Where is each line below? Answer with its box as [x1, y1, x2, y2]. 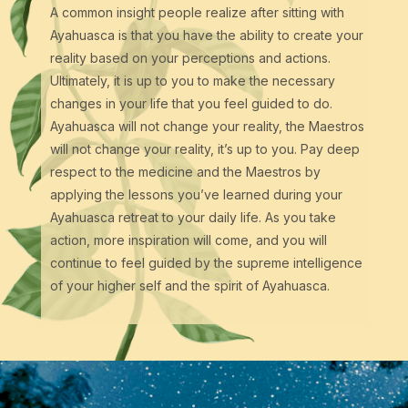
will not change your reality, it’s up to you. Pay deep [49, 141, 360, 158]
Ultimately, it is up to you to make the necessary [49, 73, 335, 89]
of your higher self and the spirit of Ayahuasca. [49, 278, 330, 294]
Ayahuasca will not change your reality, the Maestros [49, 118, 364, 135]
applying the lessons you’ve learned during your [49, 187, 342, 203]
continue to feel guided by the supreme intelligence [49, 255, 362, 271]
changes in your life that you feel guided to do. [49, 96, 332, 112]
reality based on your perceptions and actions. [49, 50, 331, 66]
